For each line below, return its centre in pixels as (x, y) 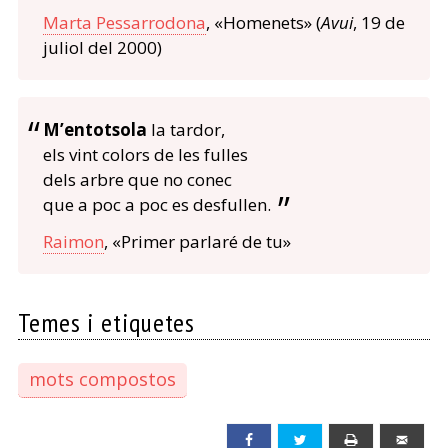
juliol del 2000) (102, 48)
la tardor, (186, 130)
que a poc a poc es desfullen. (156, 205)
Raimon (73, 242)
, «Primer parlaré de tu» (197, 242)
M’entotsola (95, 130)
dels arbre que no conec (137, 180)
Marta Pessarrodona (124, 23)
